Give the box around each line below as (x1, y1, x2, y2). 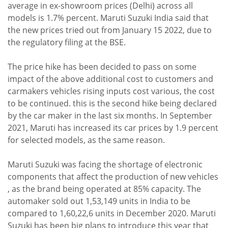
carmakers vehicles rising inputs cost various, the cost (8, 85, 215, 97)
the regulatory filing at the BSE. (8, 37, 126, 48)
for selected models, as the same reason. (8, 134, 165, 146)
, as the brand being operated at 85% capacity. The (8, 183, 201, 195)
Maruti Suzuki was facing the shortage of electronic (8, 159, 203, 170)
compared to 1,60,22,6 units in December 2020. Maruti (8, 208, 216, 219)
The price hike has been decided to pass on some (8, 61, 196, 73)
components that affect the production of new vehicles (8, 171, 218, 183)
